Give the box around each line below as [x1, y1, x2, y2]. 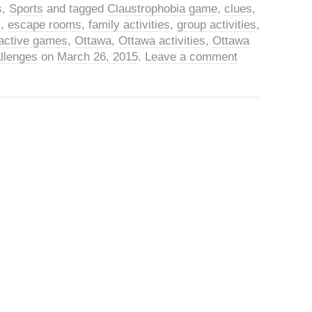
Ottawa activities [118, 34, 205, 47]
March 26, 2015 [57, 50, 138, 63]
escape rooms [8, 18, 81, 31]
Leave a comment [145, 50, 237, 63]
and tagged [43, 2, 107, 15]
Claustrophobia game [107, 2, 217, 15]
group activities [177, 18, 256, 31]
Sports [9, 2, 43, 15]
